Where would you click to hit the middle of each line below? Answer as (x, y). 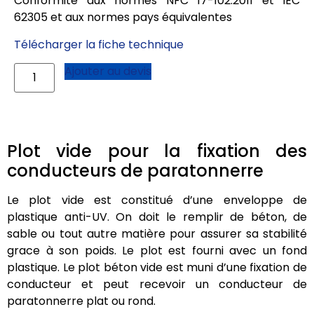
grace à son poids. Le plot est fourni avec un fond (157, 251)
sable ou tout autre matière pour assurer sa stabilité (157, 234)
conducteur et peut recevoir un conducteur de (157, 285)
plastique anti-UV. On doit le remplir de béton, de (157, 217)
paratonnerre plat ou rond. (81, 301)
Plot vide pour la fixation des (157, 151)
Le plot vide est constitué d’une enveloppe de (157, 200)
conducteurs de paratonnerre (135, 171)
